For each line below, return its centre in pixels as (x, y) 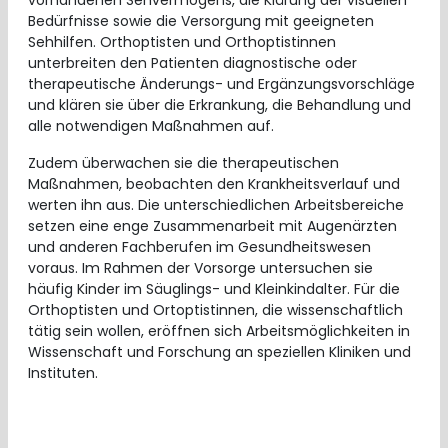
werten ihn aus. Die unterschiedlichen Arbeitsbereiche (216, 205)
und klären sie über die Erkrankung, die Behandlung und (219, 105)
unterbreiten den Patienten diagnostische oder (192, 63)
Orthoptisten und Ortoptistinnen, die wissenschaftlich (215, 310)
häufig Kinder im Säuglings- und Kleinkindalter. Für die (214, 289)
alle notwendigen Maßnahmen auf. (151, 126)
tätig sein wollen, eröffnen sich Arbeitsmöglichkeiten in (219, 331)
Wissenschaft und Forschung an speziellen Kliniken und (219, 352)
